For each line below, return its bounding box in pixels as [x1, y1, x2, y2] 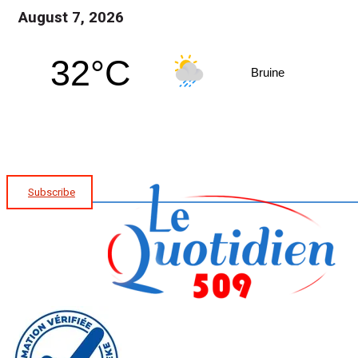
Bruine [251, 65, 285, 79]
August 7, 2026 [18, 6, 125, 29]
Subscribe [28, 184, 75, 200]
